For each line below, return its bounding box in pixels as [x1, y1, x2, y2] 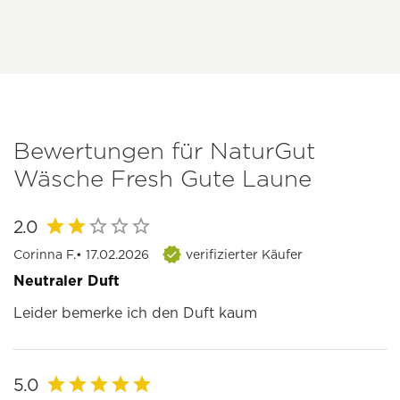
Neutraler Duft [13, 272, 120, 290]
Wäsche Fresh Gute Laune [13, 164, 312, 193]
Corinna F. [13, 247, 76, 262]
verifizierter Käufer [186, 247, 303, 262]
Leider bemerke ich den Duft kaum [13, 304, 257, 322]
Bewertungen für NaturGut [13, 137, 315, 165]
